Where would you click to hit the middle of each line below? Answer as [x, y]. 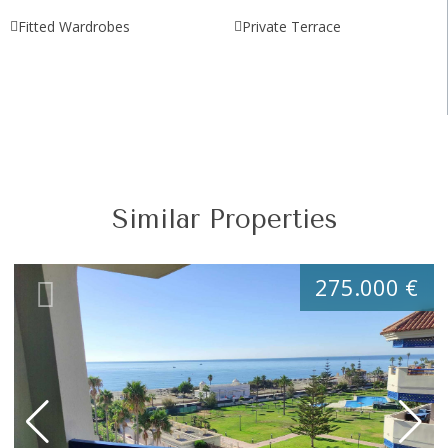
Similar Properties [224, 220]
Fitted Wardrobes [74, 27]
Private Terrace [291, 27]
